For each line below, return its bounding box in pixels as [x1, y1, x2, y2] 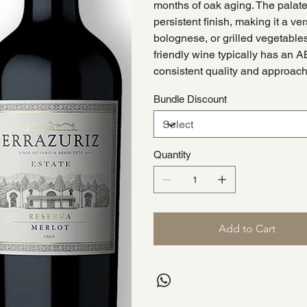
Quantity [153, 149, 191, 161]
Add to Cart [219, 222, 276, 236]
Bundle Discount [153, 93, 227, 106]
